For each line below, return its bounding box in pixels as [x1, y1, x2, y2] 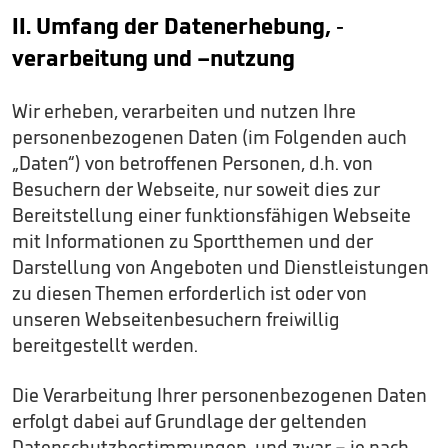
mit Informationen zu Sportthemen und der [12, 229, 373, 253]
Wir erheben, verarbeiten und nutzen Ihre [12, 99, 356, 123]
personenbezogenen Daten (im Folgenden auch [12, 125, 407, 149]
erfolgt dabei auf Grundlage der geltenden [12, 409, 367, 433]
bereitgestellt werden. [12, 333, 198, 357]
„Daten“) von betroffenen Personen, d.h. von [12, 151, 373, 175]
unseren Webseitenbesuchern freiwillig [12, 307, 340, 331]
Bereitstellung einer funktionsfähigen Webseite [12, 203, 411, 227]
